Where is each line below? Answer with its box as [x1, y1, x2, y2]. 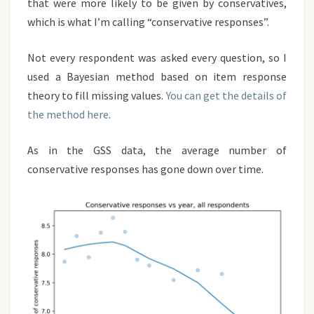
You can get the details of [165, 88, 287, 103]
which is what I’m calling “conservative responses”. [27, 15, 269, 29]
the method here [27, 107, 109, 122]
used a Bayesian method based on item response [27, 69, 287, 84]
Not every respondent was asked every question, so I [27, 50, 287, 65]
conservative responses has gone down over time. [27, 162, 264, 177]
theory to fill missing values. [27, 88, 166, 103]
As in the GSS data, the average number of [27, 143, 287, 158]
